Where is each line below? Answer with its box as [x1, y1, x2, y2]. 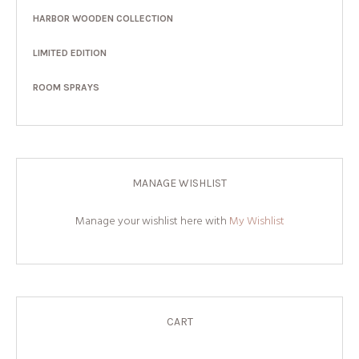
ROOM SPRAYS [33, 81, 99, 93]
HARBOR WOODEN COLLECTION [33, 12, 173, 24]
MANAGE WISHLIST [132, 175, 227, 190]
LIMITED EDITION [33, 46, 107, 58]
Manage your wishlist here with [75, 212, 229, 231]
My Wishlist [228, 212, 284, 231]
